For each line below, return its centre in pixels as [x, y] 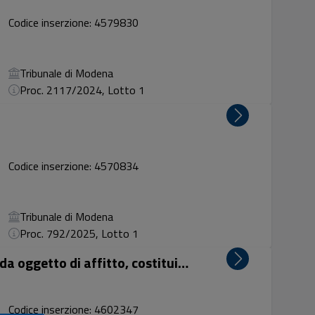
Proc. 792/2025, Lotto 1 [79, 233]
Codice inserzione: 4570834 [74, 166]
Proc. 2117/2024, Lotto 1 [83, 90]
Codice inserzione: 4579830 [74, 22]
